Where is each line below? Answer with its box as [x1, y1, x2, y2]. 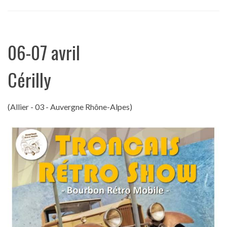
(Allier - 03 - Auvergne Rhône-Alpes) [8, 101, 132, 111]
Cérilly [8, 65, 51, 93]
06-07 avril [8, 38, 80, 65]
